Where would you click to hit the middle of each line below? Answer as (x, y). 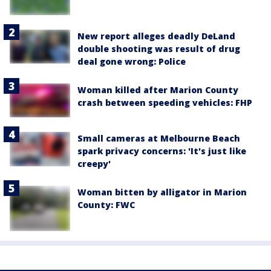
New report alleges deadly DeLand (156, 36)
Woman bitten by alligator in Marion (162, 192)
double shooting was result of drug (159, 49)
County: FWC (106, 205)
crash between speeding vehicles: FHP (165, 103)
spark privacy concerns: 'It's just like (162, 151)
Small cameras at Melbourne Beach (159, 139)
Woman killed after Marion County (158, 90)
